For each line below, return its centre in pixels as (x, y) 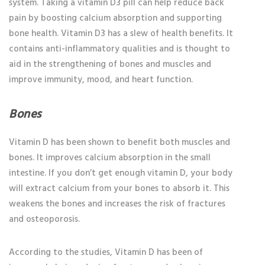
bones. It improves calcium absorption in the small (110, 158)
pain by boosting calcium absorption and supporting (115, 18)
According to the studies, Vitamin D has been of (106, 253)
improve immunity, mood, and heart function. (101, 80)
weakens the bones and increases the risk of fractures (117, 204)
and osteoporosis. (44, 219)
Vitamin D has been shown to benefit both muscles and (119, 143)
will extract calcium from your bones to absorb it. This (119, 189)
